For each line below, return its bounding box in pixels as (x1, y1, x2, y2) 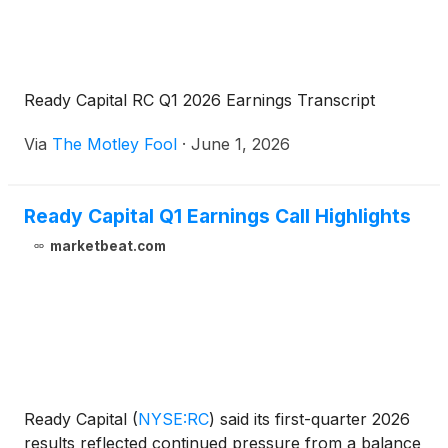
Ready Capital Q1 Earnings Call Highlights (24, 204, 411, 229)
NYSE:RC (138, 409, 209, 430)
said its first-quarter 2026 (215, 409, 410, 430)
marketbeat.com (49, 238, 166, 255)
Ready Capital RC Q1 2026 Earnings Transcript (24, 90, 375, 111)
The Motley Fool (52, 134, 177, 155)
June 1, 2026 (191, 134, 290, 155)
